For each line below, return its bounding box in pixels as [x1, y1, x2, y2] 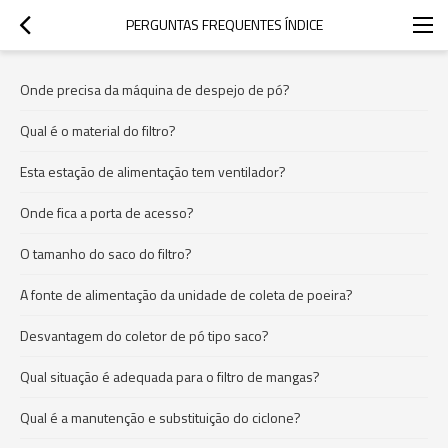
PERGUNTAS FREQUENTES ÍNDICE [125, 14, 323, 35]
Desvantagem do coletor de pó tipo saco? [20, 325, 269, 346]
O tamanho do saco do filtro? [20, 243, 192, 264]
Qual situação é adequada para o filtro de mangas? [20, 366, 320, 387]
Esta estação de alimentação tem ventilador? [20, 161, 286, 182]
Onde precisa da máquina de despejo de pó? [20, 79, 290, 100]
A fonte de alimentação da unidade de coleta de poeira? [20, 284, 353, 305]
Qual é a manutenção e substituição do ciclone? [20, 407, 301, 428]
